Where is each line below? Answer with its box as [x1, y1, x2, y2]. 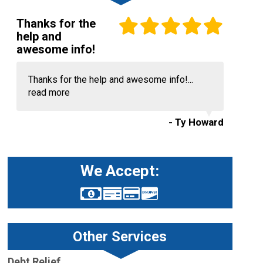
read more [28, 87, 70, 99]
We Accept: [80, 162, 160, 180]
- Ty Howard [168, 116, 224, 129]
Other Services [73, 228, 167, 245]
